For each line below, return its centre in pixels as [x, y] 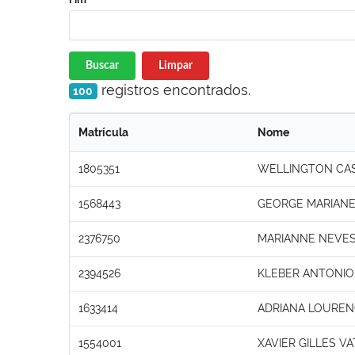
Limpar [175, 65]
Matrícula [103, 132]
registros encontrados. [174, 90]
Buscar [102, 65]
